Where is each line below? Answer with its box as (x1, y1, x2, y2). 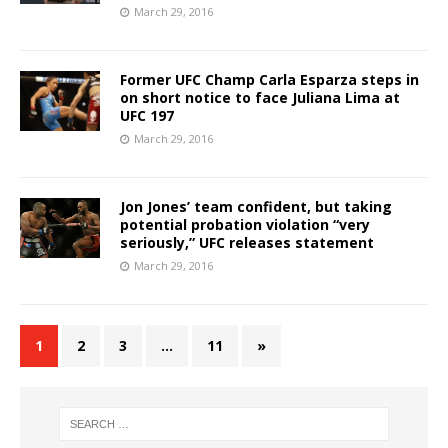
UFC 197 (120, 105, 174, 125)
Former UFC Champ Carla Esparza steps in (120, 69, 419, 89)
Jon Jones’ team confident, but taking (120, 196, 392, 216)
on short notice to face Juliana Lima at (120, 87, 400, 107)
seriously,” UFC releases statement (120, 232, 374, 252)
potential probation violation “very (120, 214, 370, 234)
